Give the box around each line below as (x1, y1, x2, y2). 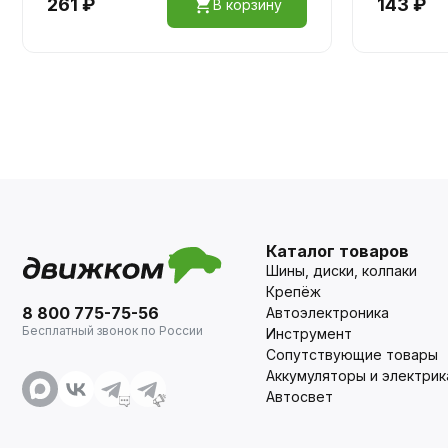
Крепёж (266, 282, 321, 300)
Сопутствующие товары (266, 345, 438, 363)
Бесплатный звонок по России (22, 322, 203, 338)
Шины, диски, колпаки (266, 261, 417, 279)
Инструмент (266, 324, 352, 342)
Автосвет (266, 387, 333, 405)
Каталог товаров (266, 240, 409, 261)
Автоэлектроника (266, 303, 389, 321)
